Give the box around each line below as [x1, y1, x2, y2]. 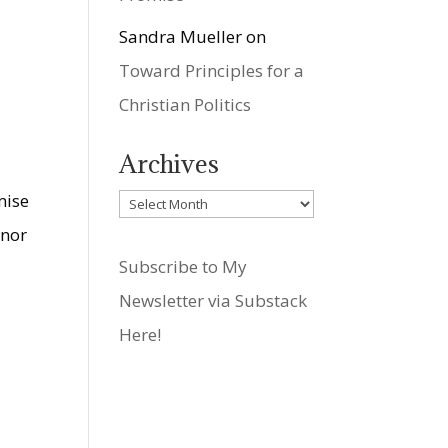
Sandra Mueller [119, 25, 243, 49]
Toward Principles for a [119, 59, 305, 83]
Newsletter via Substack [119, 289, 308, 313]
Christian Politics [119, 93, 252, 117]
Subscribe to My [119, 255, 248, 279]
